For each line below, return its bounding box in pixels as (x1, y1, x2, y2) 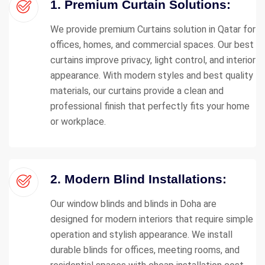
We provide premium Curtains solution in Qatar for (50, 23, 256, 35)
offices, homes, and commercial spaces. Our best (50, 38, 254, 50)
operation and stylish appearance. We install (50, 228, 232, 240)
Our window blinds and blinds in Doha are (50, 198, 216, 209)
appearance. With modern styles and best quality (50, 69, 253, 81)
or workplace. (50, 115, 106, 127)
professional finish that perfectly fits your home (50, 100, 250, 112)
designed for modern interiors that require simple (50, 213, 253, 225)
